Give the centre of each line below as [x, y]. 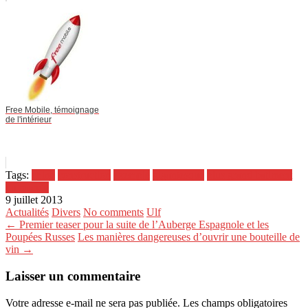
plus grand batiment [250, 175]
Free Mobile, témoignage [52, 110]
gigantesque [178, 175]
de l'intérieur [29, 120]
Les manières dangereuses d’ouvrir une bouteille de [189, 237]
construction [84, 175]
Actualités [27, 212]
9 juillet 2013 [34, 200]
